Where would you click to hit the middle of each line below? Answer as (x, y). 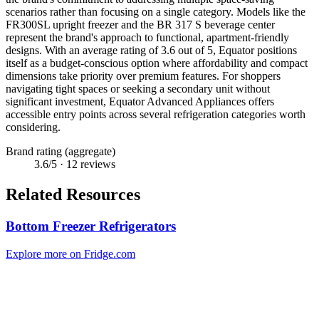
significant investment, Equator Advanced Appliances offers (140, 101)
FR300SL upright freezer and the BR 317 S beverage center (140, 25)
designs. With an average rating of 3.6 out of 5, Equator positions (151, 50)
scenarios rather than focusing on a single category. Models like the (156, 12)
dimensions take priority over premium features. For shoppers (143, 76)
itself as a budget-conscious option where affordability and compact (157, 63)
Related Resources (73, 194)
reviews (96, 164)
